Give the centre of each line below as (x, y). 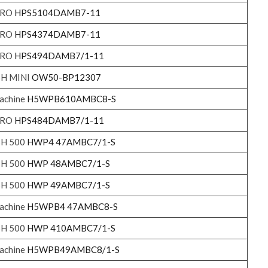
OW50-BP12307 (66, 77)
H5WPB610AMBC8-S (71, 98)
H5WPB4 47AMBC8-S (72, 206)
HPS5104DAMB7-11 (57, 12)
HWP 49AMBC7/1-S (68, 185)
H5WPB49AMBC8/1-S (73, 249)
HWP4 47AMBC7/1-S (71, 141)
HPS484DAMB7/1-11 (59, 120)
